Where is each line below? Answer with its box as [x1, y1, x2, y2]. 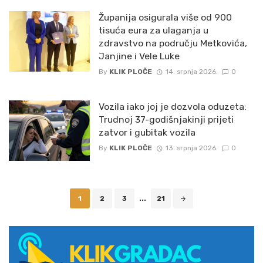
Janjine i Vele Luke [98, 50, 180, 62]
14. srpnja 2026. [165, 67, 218, 76]
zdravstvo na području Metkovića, [98, 37, 247, 49]
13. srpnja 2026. [165, 144, 218, 153]
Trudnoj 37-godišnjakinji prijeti [98, 113, 234, 125]
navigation [8, 201, 58, 213]
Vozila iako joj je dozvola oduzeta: [98, 100, 247, 112]
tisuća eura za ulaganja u [98, 24, 208, 36]
